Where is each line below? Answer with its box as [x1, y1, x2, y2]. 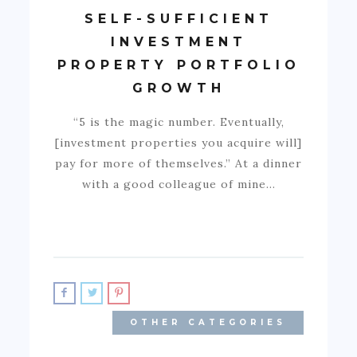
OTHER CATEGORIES [129, 316, 286, 328]
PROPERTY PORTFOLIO [57, 57, 300, 73]
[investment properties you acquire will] [55, 135, 302, 150]
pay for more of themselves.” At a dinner [55, 155, 302, 171]
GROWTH [131, 80, 226, 96]
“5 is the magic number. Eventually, [73, 114, 284, 129]
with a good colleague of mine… [81, 176, 276, 191]
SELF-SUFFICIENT [84, 10, 273, 26]
